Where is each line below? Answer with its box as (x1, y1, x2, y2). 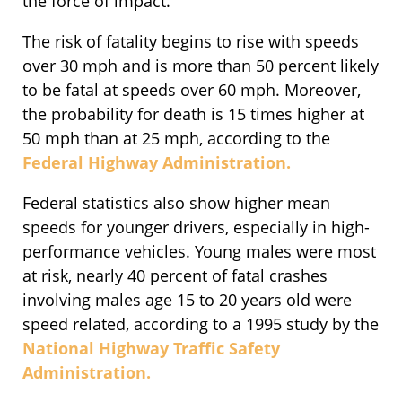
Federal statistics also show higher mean (22, 192, 330, 214)
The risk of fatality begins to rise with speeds (22, 31, 359, 53)
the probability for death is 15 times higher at (22, 103, 364, 126)
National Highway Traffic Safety (22, 337, 280, 360)
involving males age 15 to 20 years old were (22, 289, 352, 311)
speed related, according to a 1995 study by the (22, 313, 379, 336)
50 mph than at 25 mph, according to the (22, 127, 330, 150)
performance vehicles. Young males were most (22, 240, 376, 263)
